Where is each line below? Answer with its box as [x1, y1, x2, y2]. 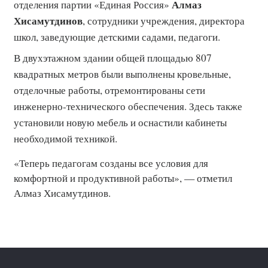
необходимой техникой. [14, 132, 117, 145]
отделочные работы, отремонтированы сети [14, 83, 205, 97]
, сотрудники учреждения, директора [83, 14, 245, 28]
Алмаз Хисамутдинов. [14, 186, 111, 200]
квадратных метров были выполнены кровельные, [14, 67, 231, 81]
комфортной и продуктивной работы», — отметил [14, 171, 232, 185]
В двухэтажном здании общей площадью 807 [14, 51, 212, 65]
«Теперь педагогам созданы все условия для [14, 156, 208, 170]
